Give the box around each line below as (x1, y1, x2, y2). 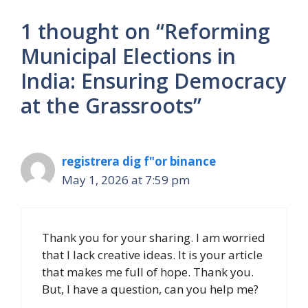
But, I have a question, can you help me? (42, 281, 258, 298)
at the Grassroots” (21, 91, 201, 120)
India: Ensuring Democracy (21, 66, 286, 95)
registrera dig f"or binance (62, 153, 216, 169)
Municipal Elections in (21, 41, 236, 70)
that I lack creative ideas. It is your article (42, 247, 263, 263)
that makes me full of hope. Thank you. (42, 264, 254, 280)
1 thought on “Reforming (21, 16, 270, 45)
